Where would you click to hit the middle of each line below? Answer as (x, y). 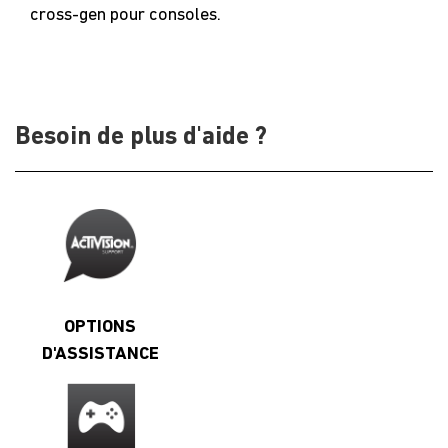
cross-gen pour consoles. (125, 15)
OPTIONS (100, 327)
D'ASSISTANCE (100, 354)
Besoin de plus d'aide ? (141, 137)
